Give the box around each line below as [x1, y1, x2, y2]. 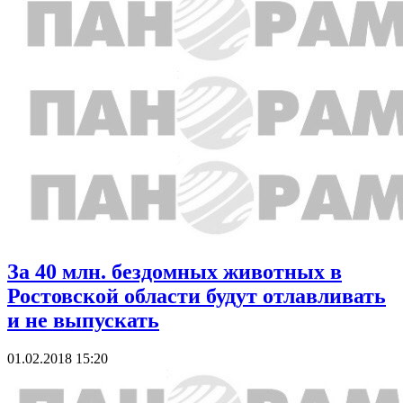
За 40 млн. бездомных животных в [7, 260, 342, 284]
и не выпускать [7, 309, 159, 333]
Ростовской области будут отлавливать [7, 284, 386, 309]
